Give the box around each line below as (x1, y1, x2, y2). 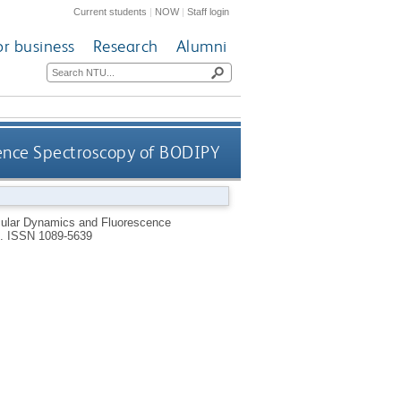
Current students (73, 5, 148, 17)
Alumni (175, 36, 227, 57)
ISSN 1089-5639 (6, 228, 92, 243)
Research (92, 36, 158, 57)
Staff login (187, 5, 230, 17)
